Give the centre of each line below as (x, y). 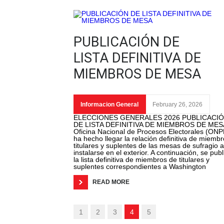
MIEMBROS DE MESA (137, 74)
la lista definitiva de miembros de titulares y (141, 160)
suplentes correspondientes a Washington (140, 167)
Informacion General (109, 105)
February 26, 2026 (177, 105)
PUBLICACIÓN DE (126, 42)
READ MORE (111, 182)
